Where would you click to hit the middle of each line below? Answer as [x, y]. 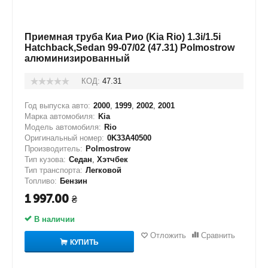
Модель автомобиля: [63, 127]
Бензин [74, 181]
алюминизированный [77, 58]
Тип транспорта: [54, 170]
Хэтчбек [112, 159]
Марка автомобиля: [60, 116]
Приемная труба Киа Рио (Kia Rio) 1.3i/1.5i [123, 37]
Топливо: [41, 181]
